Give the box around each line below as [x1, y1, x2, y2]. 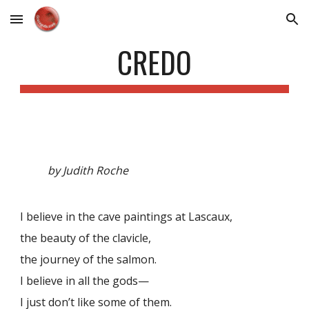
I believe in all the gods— [20, 273, 150, 288]
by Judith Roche [48, 163, 129, 178]
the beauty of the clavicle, [20, 230, 152, 246]
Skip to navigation [212, 19, 298, 32]
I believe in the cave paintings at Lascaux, [20, 209, 233, 224]
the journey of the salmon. [20, 252, 157, 267]
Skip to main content [11, 19, 109, 32]
